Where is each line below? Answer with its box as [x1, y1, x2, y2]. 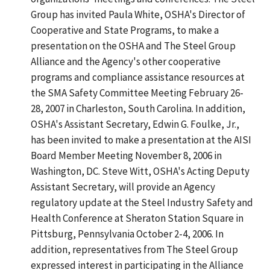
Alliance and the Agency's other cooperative [30, 54, 221, 68]
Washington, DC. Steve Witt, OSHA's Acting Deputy [30, 164, 250, 178]
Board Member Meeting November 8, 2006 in [30, 148, 222, 162]
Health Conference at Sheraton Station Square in [30, 211, 243, 225]
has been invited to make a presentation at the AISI [30, 133, 251, 146]
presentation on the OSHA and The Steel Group [30, 39, 236, 52]
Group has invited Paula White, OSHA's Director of [30, 7, 245, 21]
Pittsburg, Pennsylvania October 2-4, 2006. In [30, 227, 224, 240]
